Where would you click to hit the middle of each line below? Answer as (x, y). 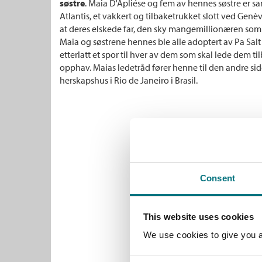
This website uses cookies (198, 216)
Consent (218, 178)
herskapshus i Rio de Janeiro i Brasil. (129, 80)
